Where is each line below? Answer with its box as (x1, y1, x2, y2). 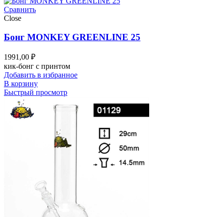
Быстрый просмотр (4, 88, 67, 97)
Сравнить (4, 5, 36, 14)
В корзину (4, 79, 38, 88)
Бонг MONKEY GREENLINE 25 (4, 31, 140, 42)
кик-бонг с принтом (4, 62, 70, 71)
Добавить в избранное (4, 71, 77, 79)
